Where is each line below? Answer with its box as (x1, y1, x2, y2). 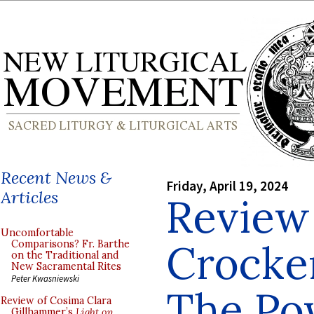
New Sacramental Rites (11, 260, 121, 273)
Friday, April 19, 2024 (166, 177, 288, 194)
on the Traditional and (11, 249, 119, 261)
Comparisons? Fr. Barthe (11, 238, 130, 250)
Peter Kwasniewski (11, 273, 79, 284)
